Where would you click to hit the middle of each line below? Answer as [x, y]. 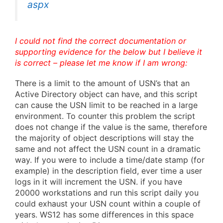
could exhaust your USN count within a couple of [108, 203]
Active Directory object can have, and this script [106, 94]
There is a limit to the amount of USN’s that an [102, 83]
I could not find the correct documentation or [101, 41]
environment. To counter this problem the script [105, 116]
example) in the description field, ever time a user [109, 170]
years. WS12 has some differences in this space [104, 214]
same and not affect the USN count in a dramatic [108, 149]
